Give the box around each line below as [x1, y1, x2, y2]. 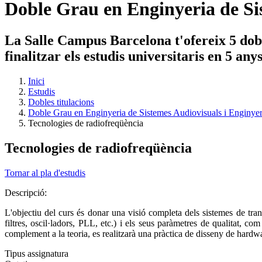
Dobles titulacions [28, 96, 94, 107]
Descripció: [5, 187, 49, 198]
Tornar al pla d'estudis [5, 167, 85, 178]
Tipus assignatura [5, 248, 68, 258]
